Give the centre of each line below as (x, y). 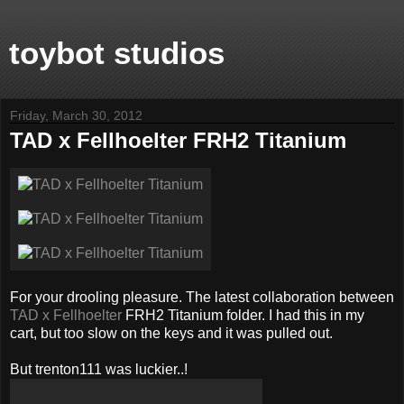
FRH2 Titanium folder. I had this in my (243, 315)
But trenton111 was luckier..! (99, 369)
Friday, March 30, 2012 (76, 115)
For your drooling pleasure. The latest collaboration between (202, 297)
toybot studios (117, 53)
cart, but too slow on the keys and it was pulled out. (171, 333)
